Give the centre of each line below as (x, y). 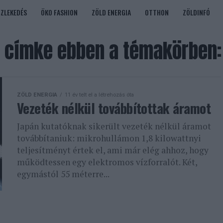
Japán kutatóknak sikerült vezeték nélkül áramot (114, 126)
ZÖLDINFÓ (196, 12)
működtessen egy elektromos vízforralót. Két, (107, 162)
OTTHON (157, 12)
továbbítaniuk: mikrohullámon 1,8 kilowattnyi (109, 138)
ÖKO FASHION (59, 12)
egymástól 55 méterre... (63, 174)
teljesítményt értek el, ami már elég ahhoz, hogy (113, 150)
